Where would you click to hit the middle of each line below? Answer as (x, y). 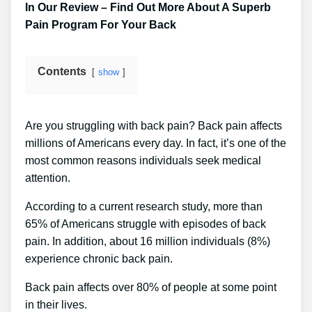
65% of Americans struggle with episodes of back (146, 224)
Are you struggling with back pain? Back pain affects (154, 125)
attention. (48, 178)
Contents (62, 71)
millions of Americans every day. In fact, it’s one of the (156, 143)
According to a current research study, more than (144, 206)
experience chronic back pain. (99, 258)
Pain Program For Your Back (101, 24)
